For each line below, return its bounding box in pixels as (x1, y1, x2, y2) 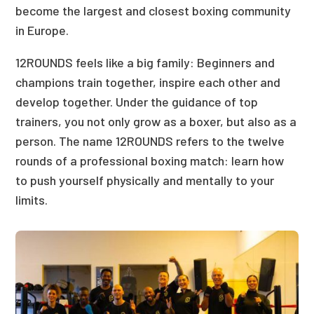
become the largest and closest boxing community (15, 3, 292, 18)
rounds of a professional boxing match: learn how (15, 153, 285, 168)
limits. (15, 192, 48, 207)
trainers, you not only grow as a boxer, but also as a (15, 114, 297, 129)
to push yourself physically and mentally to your (15, 172, 275, 188)
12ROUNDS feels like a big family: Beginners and (15, 55, 275, 70)
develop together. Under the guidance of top (15, 94, 259, 109)
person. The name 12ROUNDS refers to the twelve (15, 133, 285, 149)
